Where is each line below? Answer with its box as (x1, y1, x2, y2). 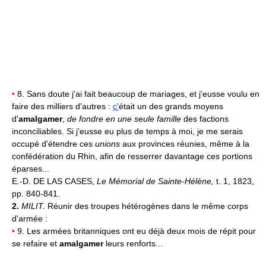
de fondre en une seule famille (67, 113, 181, 123)
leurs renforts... (103, 238, 163, 248)
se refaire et (12, 238, 59, 248)
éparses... (12, 163, 49, 173)
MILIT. (21, 201, 47, 211)
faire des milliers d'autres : (12, 101, 113, 111)
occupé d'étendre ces (12, 138, 95, 148)
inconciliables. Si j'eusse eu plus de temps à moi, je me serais (12, 126, 243, 136)
